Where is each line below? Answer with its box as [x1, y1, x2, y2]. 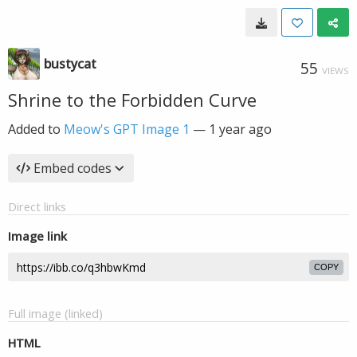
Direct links [8, 198, 66, 214]
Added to [8, 120, 64, 138]
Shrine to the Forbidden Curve [8, 88, 257, 112]
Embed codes [33, 159, 112, 177]
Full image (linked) [8, 305, 103, 321]
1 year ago [209, 120, 272, 138]
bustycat [44, 55, 96, 73]
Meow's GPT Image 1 [64, 120, 190, 138]
